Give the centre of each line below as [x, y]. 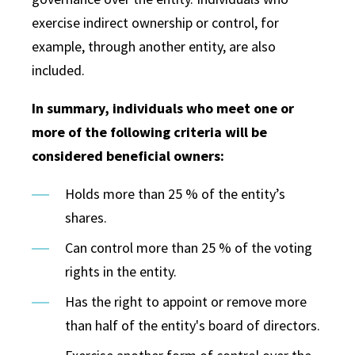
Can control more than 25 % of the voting [189, 247]
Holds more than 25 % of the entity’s [175, 193]
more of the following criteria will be [149, 132]
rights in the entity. [121, 271]
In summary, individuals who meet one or [163, 108]
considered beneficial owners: [128, 155]
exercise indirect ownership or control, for [155, 22]
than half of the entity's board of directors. [193, 325]
